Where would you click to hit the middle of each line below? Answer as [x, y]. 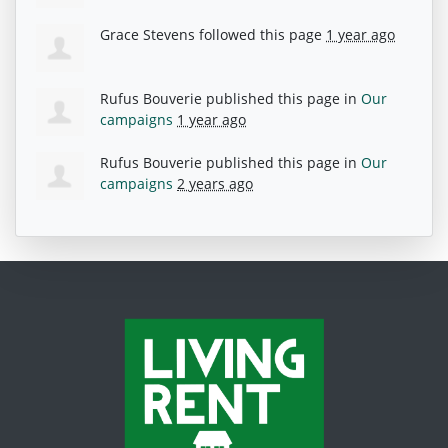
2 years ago [215, 183]
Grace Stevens [147, 34]
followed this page [260, 34]
